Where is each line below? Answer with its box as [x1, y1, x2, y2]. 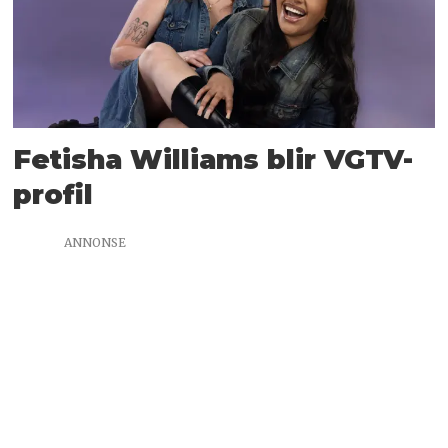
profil [13, 177, 94, 211]
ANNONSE [64, 234, 126, 250]
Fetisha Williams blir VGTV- [13, 142, 414, 176]
